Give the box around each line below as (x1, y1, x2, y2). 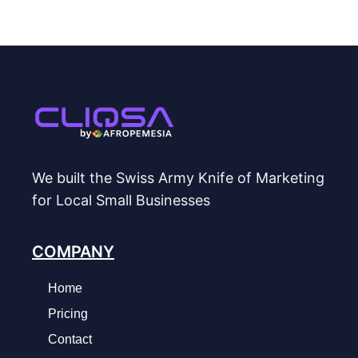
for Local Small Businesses (32, 191, 210, 209)
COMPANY (32, 241, 114, 261)
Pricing (48, 306, 88, 320)
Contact (48, 332, 92, 346)
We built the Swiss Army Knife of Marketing (32, 169, 324, 186)
